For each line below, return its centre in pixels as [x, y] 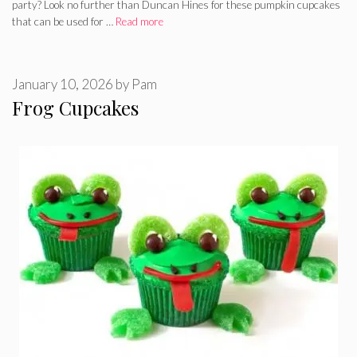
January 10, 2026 [63, 84]
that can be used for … [64, 21]
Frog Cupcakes [75, 108]
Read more [139, 21]
